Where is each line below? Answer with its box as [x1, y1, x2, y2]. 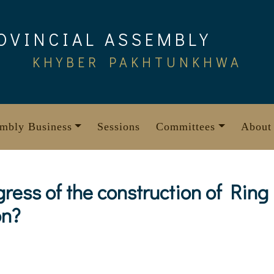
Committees [156, 120, 216, 133]
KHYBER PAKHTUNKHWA [32, 53, 242, 71]
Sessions [97, 120, 141, 133]
